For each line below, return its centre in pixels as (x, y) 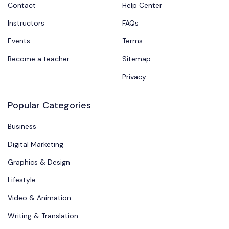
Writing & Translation (43, 216)
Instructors (26, 23)
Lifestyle (22, 180)
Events (19, 41)
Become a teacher (39, 59)
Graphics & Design (39, 162)
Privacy (134, 77)
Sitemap (136, 59)
